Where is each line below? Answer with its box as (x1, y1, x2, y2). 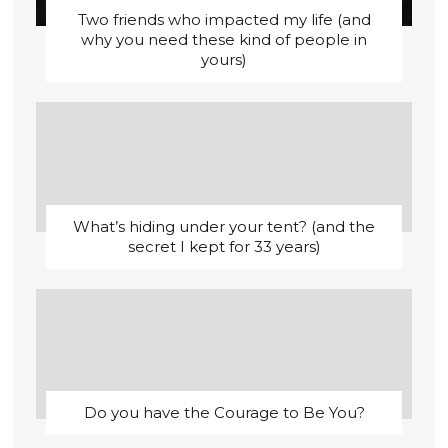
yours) (201, 50, 247, 70)
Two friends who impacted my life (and (77, 10, 371, 30)
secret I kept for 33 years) (127, 236, 321, 256)
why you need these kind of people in (81, 30, 367, 50)
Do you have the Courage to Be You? (83, 403, 365, 423)
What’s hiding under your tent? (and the (73, 216, 375, 236)
